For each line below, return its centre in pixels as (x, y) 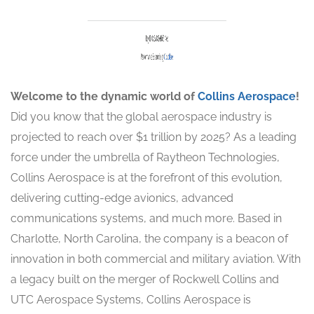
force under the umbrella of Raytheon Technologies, (145, 158)
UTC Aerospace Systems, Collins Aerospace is (131, 300)
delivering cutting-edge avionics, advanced (122, 198)
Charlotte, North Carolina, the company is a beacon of (149, 239)
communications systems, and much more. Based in (146, 219)
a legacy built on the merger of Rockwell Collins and (145, 280)
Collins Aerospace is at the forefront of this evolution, (146, 178)
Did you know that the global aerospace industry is (141, 117)
